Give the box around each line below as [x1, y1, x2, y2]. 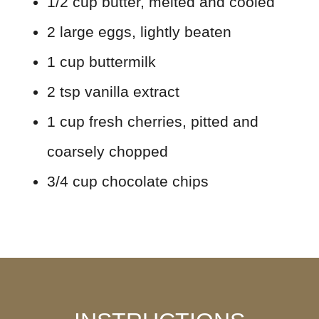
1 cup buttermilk [46, 53, 156, 70]
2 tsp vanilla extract [46, 83, 179, 100]
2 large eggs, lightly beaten [46, 23, 231, 40]
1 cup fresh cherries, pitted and [46, 113, 258, 130]
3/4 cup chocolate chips [46, 172, 209, 189]
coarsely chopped [46, 142, 168, 159]
